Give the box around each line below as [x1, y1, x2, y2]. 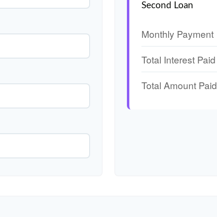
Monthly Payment [141, 27, 214, 40]
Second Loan [141, 1, 193, 10]
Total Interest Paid [141, 52, 216, 66]
